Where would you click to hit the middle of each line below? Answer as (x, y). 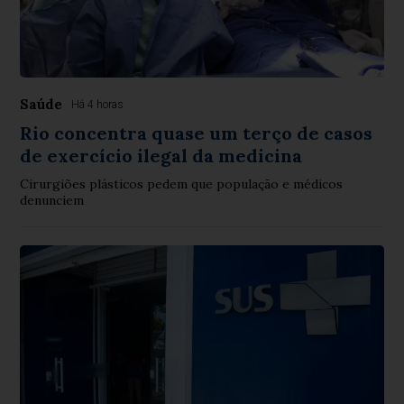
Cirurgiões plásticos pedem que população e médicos (182, 184)
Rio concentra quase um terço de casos (197, 133)
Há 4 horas (98, 105)
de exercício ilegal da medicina (161, 156)
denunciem (52, 201)
